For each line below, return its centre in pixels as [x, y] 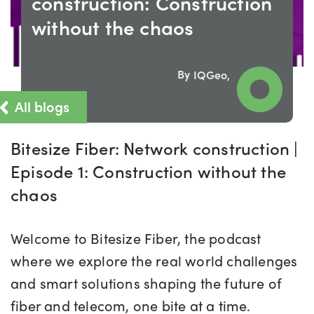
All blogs [41, 106]
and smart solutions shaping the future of [146, 283]
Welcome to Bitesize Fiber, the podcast [136, 238]
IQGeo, [212, 75]
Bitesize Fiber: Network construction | [155, 148]
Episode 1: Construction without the [149, 171]
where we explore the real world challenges [154, 260]
